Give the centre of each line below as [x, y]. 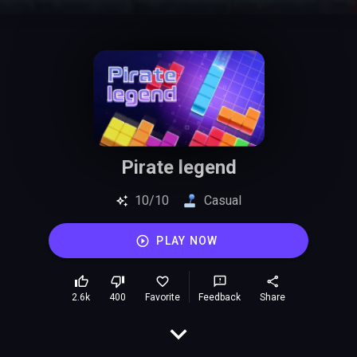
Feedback [220, 297]
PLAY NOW [187, 241]
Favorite [163, 297]
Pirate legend [178, 167]
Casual [223, 200]
